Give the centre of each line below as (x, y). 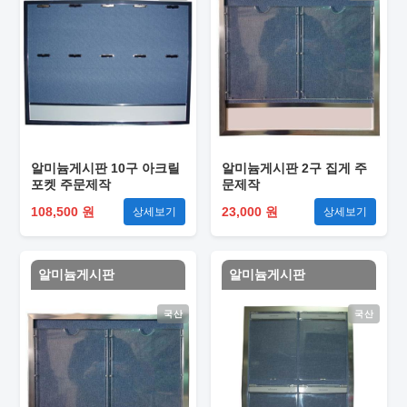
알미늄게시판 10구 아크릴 (105, 168)
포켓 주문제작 (71, 184)
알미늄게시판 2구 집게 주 (294, 168)
